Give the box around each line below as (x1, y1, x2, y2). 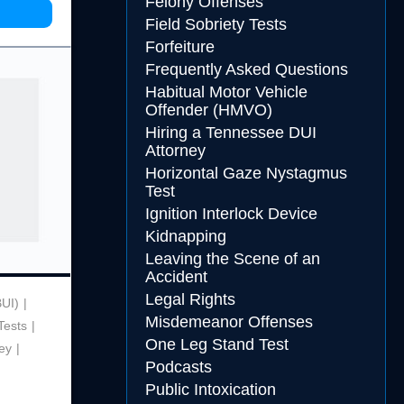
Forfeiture (144, 38, 215, 56)
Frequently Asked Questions (144, 60, 348, 78)
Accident (144, 268, 207, 286)
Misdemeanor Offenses (144, 313, 313, 331)
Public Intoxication (144, 381, 276, 399)
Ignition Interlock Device (144, 205, 317, 223)
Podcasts (144, 358, 212, 376)
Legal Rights (144, 290, 235, 308)
